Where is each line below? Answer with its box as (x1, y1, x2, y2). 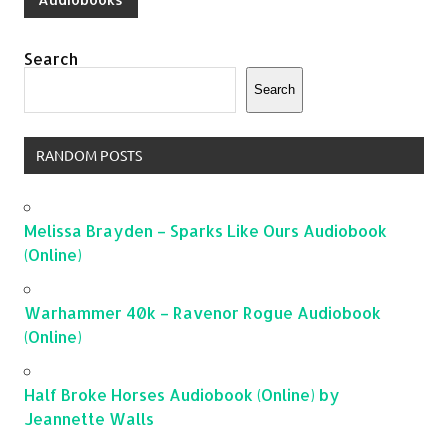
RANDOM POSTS (35, 146, 142, 165)
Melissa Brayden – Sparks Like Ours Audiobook (24, 220, 387, 242)
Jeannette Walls (24, 408, 154, 430)
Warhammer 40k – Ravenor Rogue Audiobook (24, 302, 381, 324)
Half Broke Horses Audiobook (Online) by (24, 384, 340, 406)
